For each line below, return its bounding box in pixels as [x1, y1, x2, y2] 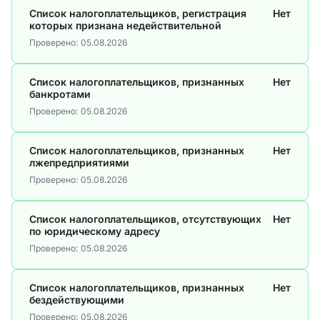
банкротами [29, 88, 91, 100]
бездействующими [29, 294, 124, 306]
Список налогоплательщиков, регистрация [29, 7, 246, 19]
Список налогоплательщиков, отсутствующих [29, 213, 261, 225]
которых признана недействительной [29, 19, 221, 31]
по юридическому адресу [29, 225, 160, 237]
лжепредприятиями [29, 156, 129, 169]
